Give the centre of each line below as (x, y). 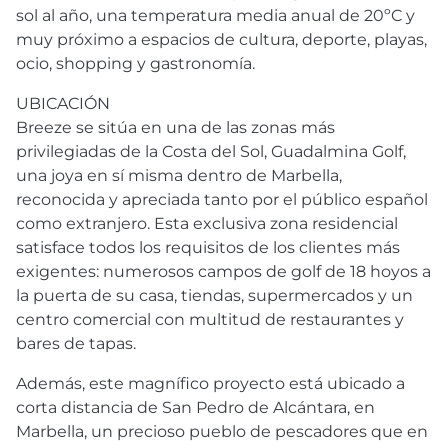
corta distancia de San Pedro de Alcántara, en (195, 407)
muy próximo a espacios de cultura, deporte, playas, (221, 39)
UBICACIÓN (63, 103)
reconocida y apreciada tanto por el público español (222, 199)
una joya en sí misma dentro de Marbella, (179, 175)
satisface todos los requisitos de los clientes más (208, 247)
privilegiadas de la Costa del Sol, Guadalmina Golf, (211, 151)
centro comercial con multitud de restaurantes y (210, 319)
